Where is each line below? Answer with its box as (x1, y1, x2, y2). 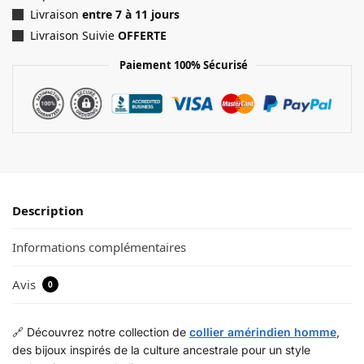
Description (12, 202, 84, 219)
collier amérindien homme (189, 325, 336, 340)
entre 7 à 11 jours (82, 6, 180, 23)
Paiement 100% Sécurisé (116, 57, 248, 72)
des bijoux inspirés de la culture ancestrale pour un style (12, 343, 310, 357)
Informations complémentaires (12, 239, 186, 256)
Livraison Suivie (30, 27, 118, 43)
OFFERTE (118, 27, 167, 43)
